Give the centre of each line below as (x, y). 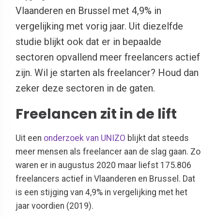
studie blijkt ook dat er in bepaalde (88, 42)
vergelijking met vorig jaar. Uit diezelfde (99, 26)
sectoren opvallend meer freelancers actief (108, 57)
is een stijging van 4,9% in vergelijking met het (101, 192)
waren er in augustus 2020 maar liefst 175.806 (103, 165)
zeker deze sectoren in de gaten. (85, 88)
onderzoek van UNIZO (85, 138)
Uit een (30, 138)
